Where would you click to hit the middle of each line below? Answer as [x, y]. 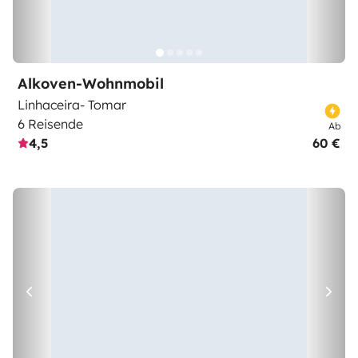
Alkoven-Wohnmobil [91, 84]
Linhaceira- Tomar [72, 105]
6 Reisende [50, 124]
